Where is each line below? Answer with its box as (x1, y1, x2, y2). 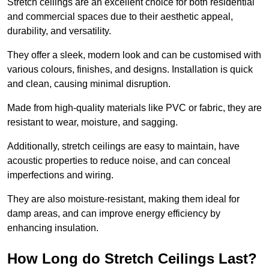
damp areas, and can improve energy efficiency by (7, 208, 220, 219)
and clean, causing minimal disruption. (7, 78, 171, 89)
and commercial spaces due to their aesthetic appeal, (7, 11, 233, 22)
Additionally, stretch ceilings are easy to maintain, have (7, 141, 240, 151)
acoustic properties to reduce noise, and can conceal (7, 155, 231, 166)
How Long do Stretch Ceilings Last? (7, 250, 257, 267)
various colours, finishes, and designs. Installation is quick (7, 64, 253, 74)
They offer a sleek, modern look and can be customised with (7, 49, 261, 60)
